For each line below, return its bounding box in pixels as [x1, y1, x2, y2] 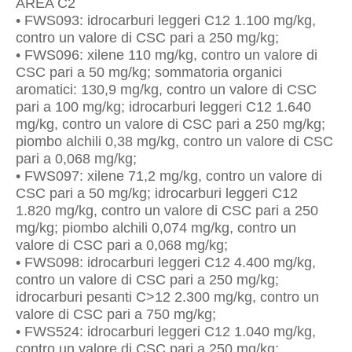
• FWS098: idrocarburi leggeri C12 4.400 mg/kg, [16, 255, 316, 270]
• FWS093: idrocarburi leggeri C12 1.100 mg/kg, [16, 13, 316, 28]
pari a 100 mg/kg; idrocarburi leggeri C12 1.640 [16, 99, 311, 115]
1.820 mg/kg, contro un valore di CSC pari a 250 [16, 203, 318, 218]
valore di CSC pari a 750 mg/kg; [16, 306, 216, 322]
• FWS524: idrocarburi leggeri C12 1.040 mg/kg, [16, 324, 316, 339]
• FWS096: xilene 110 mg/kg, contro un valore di [16, 47, 317, 63]
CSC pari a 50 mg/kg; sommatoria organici [16, 64, 282, 80]
